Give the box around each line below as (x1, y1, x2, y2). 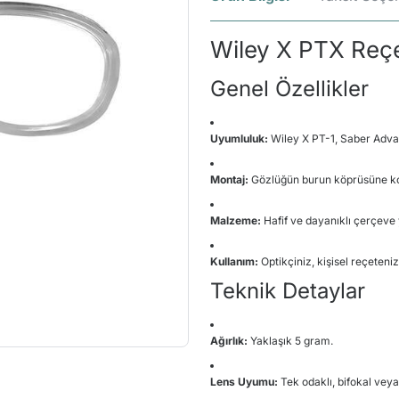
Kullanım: (210, 255, 258, 268)
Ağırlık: (210, 334, 248, 347)
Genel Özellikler (210, 76, 369, 102)
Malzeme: (210, 214, 261, 227)
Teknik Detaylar (210, 278, 365, 304)
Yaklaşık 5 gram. (248, 334, 333, 347)
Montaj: (210, 173, 248, 186)
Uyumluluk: (210, 132, 268, 145)
